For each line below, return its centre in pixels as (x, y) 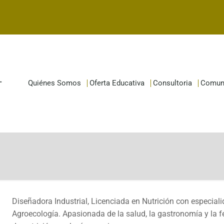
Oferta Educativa (117, 83)
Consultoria (173, 83)
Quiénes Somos (55, 83)
